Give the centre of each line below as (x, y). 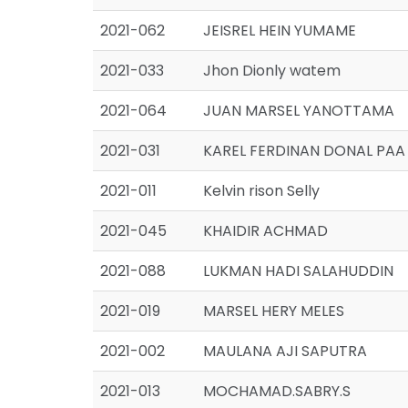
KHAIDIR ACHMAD (265, 231)
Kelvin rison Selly (261, 191)
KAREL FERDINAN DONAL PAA (304, 151)
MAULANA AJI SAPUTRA (285, 351)
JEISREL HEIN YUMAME (280, 31)
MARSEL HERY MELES (274, 311)
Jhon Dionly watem (272, 71)
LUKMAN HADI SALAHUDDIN (298, 271)
